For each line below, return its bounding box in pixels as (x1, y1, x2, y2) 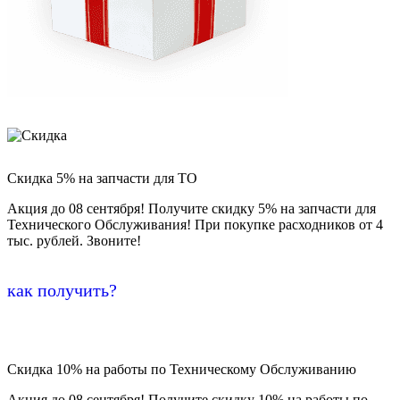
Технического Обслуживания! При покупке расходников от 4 (7, 217, 383, 233)
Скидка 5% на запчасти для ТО (7, 171, 197, 187)
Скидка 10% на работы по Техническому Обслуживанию (7, 362, 356, 378)
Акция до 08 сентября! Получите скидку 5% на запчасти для (7, 201, 376, 217)
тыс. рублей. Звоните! (7, 233, 141, 249)
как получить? (7, 280, 117, 301)
